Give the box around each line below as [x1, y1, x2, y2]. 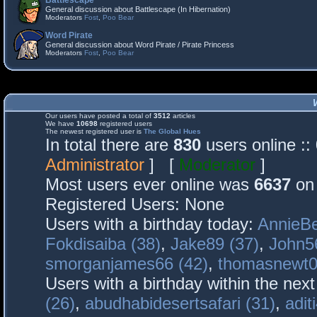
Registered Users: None [45, 195, 224, 214]
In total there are [45, 135, 173, 154]
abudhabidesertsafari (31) [85, 294, 275, 313]
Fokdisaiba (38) [45, 234, 161, 253]
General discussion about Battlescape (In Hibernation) [45, 5, 231, 13]
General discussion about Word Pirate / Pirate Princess [45, 40, 234, 49]
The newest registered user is [45, 127, 144, 135]
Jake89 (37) [171, 234, 259, 253]
